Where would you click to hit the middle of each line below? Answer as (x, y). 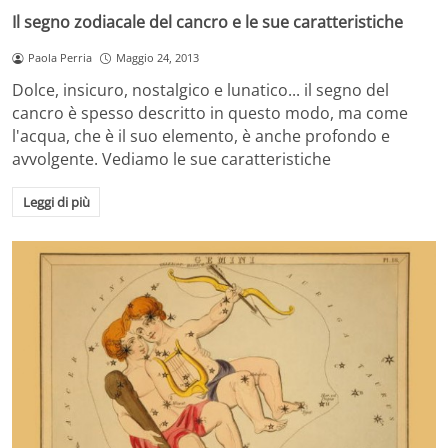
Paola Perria (59, 58)
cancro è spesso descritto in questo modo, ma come (210, 113)
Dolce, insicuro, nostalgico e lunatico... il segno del (200, 90)
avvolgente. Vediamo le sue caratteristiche (171, 159)
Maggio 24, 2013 (157, 58)
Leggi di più (56, 201)
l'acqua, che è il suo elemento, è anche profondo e (201, 136)
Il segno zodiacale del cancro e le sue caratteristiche (207, 22)
